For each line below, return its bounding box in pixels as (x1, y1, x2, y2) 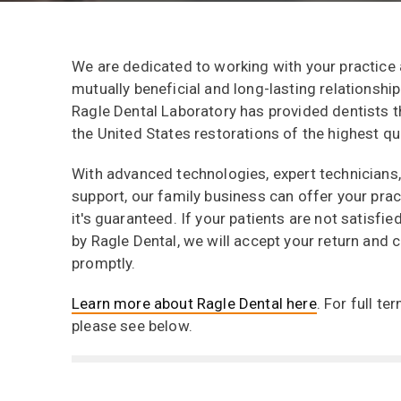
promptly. (72, 254, 136, 272)
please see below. (72, 317, 192, 335)
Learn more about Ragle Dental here (72, 294, 317, 312)
